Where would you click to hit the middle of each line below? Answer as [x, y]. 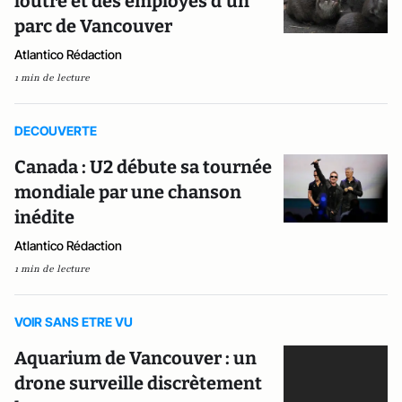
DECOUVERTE [56, 131]
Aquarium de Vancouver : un [135, 358]
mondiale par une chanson [128, 192]
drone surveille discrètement [138, 383]
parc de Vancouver [93, 26]
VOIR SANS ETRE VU [74, 322]
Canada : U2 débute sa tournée [143, 167]
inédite [44, 217]
